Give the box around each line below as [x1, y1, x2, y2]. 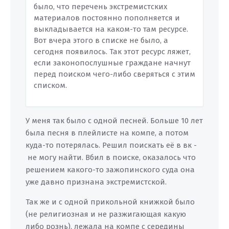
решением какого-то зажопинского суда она [26, 165, 195, 174]
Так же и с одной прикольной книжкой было [26, 197, 195, 207]
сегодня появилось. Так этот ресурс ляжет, [34, 47, 191, 56]
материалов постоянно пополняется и [34, 13, 180, 22]
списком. [34, 81, 69, 90]
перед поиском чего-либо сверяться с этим [34, 70, 195, 79]
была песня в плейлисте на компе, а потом [26, 128, 189, 138]
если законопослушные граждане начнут [34, 58, 191, 67]
